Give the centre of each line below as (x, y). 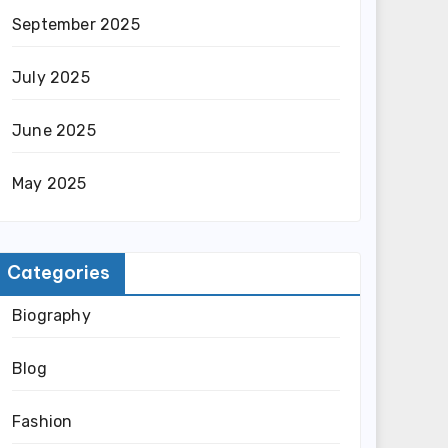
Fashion (42, 421)
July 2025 (51, 77)
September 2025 (76, 24)
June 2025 (54, 130)
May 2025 (49, 183)
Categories (58, 272)
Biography (51, 315)
